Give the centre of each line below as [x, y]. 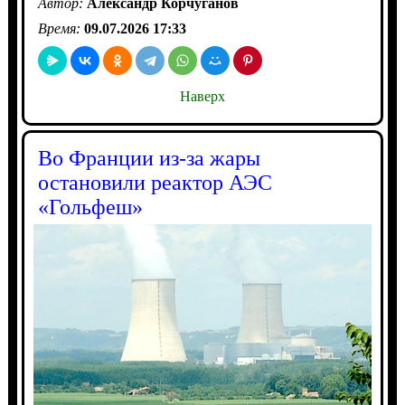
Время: [61, 28]
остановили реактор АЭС [155, 182]
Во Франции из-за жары [149, 158]
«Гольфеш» [90, 207]
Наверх [202, 96]
